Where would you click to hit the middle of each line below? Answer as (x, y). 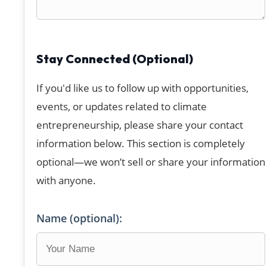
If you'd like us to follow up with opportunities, (142, 88)
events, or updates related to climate (122, 107)
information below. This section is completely (141, 144)
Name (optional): (79, 218)
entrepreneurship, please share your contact (140, 125)
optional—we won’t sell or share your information (151, 162)
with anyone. (66, 181)
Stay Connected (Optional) (115, 59)
